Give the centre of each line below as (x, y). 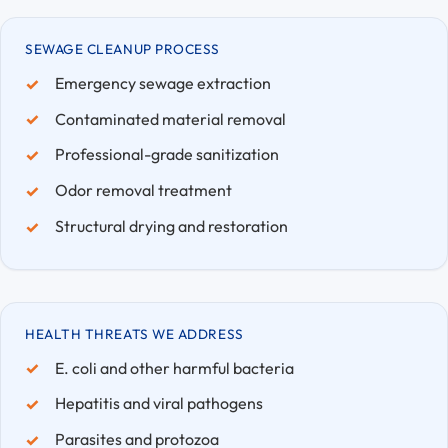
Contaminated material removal (170, 118)
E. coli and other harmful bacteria (174, 367)
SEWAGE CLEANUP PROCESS (122, 48)
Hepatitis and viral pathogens (158, 403)
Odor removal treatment (143, 190)
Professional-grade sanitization (166, 154)
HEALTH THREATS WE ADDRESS (134, 333)
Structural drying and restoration (171, 225)
